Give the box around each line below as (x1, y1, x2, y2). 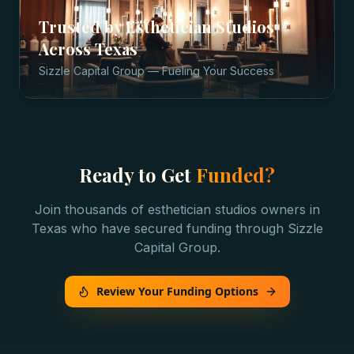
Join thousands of (34, 201, 148, 217)
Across (39, 38, 95, 59)
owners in (256, 201, 320, 217)
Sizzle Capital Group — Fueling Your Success (39, 64, 274, 77)
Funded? (196, 162, 275, 187)
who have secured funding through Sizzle (66, 220, 323, 236)
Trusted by (39, 16, 126, 37)
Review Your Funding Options (96, 284, 258, 299)
